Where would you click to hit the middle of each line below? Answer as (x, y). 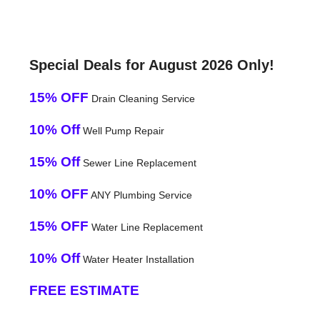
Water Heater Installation (137, 259)
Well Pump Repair (122, 130)
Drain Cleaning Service (141, 98)
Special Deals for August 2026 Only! (151, 65)
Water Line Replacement (145, 227)
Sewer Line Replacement (138, 162)
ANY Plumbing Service (140, 195)
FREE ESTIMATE (84, 290)
